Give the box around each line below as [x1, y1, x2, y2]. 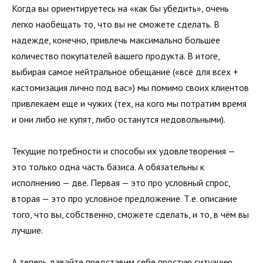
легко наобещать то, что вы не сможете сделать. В [12, 18, 220, 30]
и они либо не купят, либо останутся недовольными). [12, 113, 225, 125]
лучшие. [12, 224, 43, 236]
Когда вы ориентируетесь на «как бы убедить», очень [12, 2, 229, 14]
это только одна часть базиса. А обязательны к [12, 160, 204, 173]
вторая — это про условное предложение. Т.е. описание [12, 192, 237, 204]
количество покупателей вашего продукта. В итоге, [12, 49, 220, 62]
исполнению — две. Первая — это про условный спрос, [12, 176, 230, 188]
